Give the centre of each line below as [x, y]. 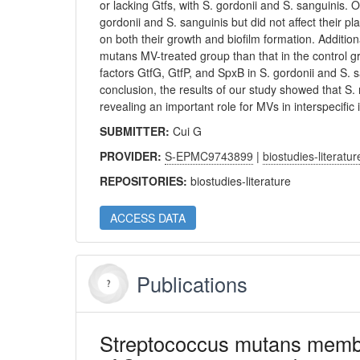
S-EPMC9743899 [209, 156]
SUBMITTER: [137, 131]
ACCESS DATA [148, 218]
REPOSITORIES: [145, 181]
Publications [192, 284]
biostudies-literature [241, 181]
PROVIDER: [133, 156]
